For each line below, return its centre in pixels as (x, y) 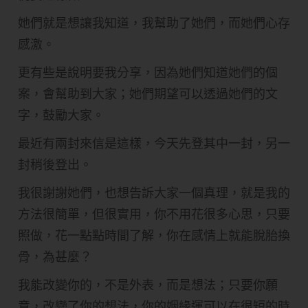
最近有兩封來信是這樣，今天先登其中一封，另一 (154, 143)
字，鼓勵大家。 (61, 115)
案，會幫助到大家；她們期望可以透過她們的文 (148, 93)
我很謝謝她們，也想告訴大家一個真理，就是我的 (154, 192)
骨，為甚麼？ (55, 256)
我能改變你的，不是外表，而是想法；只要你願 (148, 285)
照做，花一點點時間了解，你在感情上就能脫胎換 (154, 235)
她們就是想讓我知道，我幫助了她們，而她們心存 (154, 23)
